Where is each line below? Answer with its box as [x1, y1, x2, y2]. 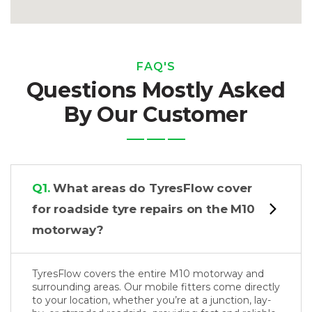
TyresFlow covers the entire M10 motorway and [32, 267, 264, 281]
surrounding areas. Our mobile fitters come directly [32, 281, 280, 294]
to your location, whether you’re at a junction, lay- [32, 294, 271, 307]
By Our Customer [64, 102, 248, 128]
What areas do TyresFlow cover [49, 181, 252, 196]
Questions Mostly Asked [26, 77, 286, 104]
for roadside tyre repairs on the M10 [32, 202, 255, 217]
